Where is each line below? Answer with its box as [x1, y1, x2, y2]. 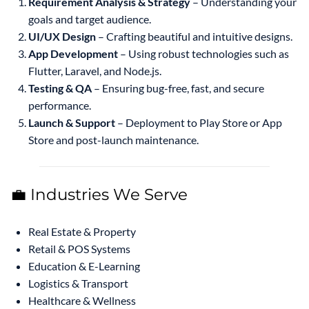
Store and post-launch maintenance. [28, 133, 199, 147]
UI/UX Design [28, 30, 96, 43]
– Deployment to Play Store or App [115, 116, 282, 130]
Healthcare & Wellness [28, 294, 136, 308]
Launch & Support [28, 116, 115, 130]
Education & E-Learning [28, 259, 140, 273]
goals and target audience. [28, 12, 151, 26]
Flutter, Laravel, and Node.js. [28, 64, 161, 78]
